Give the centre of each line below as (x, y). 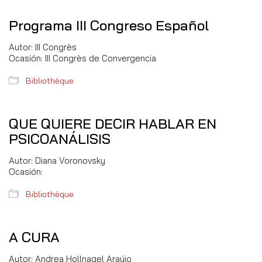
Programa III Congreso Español (109, 25)
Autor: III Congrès (43, 47)
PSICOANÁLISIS (60, 139)
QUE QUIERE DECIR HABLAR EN (113, 123)
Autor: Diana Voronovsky (57, 161)
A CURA (34, 237)
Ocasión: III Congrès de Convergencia (82, 58)
